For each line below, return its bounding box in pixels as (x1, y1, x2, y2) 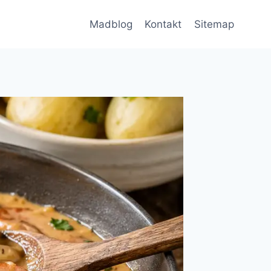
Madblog (90, 18, 133, 30)
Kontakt (145, 18, 182, 30)
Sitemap (194, 18, 234, 30)
